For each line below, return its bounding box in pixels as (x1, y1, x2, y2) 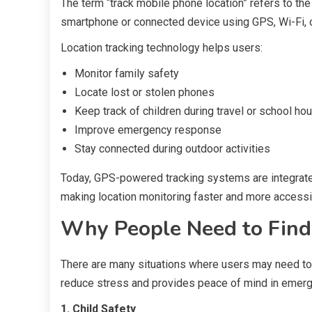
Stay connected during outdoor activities (75, 141, 270, 155)
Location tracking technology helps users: (61, 40, 263, 54)
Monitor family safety (75, 66, 179, 80)
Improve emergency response (75, 123, 221, 136)
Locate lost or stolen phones (75, 85, 214, 99)
